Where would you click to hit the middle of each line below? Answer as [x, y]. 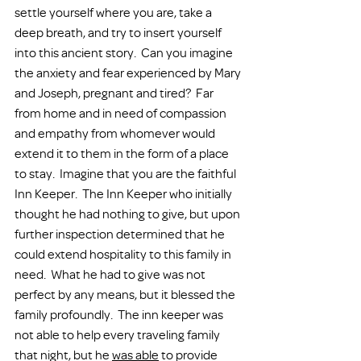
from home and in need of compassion [122, 113]
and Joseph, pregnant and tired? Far [115, 93]
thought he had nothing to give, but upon [129, 214]
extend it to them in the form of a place [123, 153]
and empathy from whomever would [116, 133]
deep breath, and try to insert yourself [119, 32]
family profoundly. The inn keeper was [120, 314]
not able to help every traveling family [118, 334]
